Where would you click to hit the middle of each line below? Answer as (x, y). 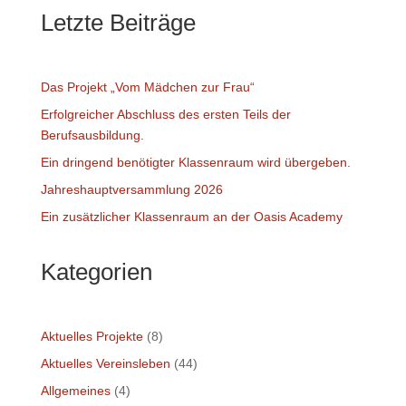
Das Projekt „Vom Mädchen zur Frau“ (147, 87)
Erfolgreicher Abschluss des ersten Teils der (165, 114)
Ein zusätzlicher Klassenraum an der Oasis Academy (191, 217)
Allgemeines (75, 391)
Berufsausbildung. (92, 135)
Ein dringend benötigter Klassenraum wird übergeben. (195, 162)
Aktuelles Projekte (92, 336)
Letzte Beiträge (118, 23)
